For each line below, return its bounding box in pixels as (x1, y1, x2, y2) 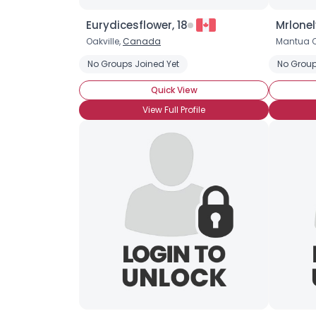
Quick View (150, 84, 197, 96)
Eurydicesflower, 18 (86, 18, 188, 32)
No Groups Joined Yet (87, 58, 179, 70)
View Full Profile (142, 104, 205, 116)
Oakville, (86, 35, 123, 47)
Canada (123, 35, 161, 47)
